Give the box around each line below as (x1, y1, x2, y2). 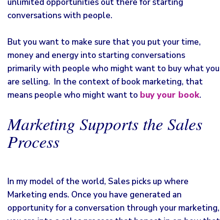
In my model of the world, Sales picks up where (7, 176, 189, 187)
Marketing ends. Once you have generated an (7, 189, 182, 200)
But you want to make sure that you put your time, (7, 36, 201, 48)
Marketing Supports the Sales (7, 112, 202, 135)
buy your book (140, 89, 199, 101)
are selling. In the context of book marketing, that (7, 76, 203, 87)
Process (7, 130, 59, 152)
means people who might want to (7, 89, 140, 101)
